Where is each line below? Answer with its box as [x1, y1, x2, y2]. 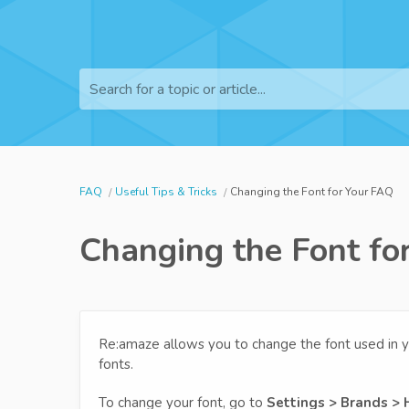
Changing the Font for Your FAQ [230, 184, 393, 199]
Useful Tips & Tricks [115, 184, 217, 199]
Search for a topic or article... [89, 79, 266, 100]
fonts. [99, 355, 133, 373]
